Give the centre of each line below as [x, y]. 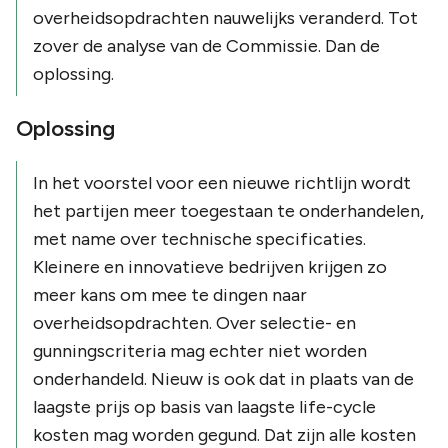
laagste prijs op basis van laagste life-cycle [204, 406]
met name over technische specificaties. [199, 238]
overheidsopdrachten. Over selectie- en [194, 322]
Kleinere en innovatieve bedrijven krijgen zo [210, 266]
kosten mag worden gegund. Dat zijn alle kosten [224, 434]
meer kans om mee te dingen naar [170, 294]
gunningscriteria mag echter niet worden [200, 350]
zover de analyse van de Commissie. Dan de [206, 45]
